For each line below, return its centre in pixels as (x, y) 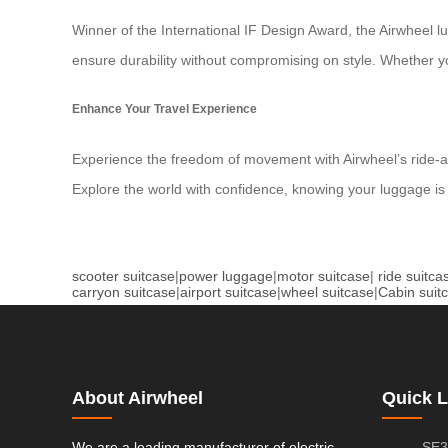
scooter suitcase (123, 275)
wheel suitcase (327, 291)
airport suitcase (228, 291)
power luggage (226, 275)
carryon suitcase (124, 291)
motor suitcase (323, 275)
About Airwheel (137, 397)
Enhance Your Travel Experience (164, 109)
